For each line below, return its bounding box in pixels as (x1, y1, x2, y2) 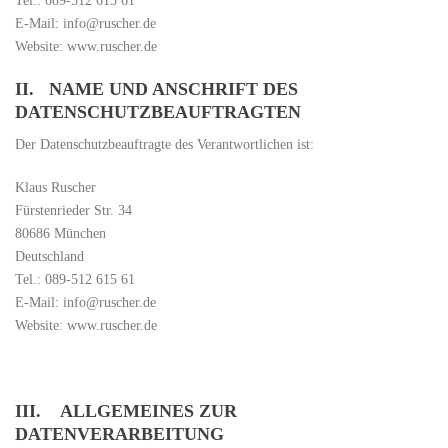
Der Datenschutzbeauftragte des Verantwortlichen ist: (15, 137, 314, 152)
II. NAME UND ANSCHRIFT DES (15, 79, 298, 99)
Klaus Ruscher (15, 180, 96, 195)
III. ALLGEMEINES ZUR (15, 401, 237, 421)
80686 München (15, 226, 106, 241)
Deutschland (15, 249, 84, 264)
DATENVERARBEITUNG (15, 424, 224, 444)
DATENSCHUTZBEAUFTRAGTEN (15, 102, 301, 122)
